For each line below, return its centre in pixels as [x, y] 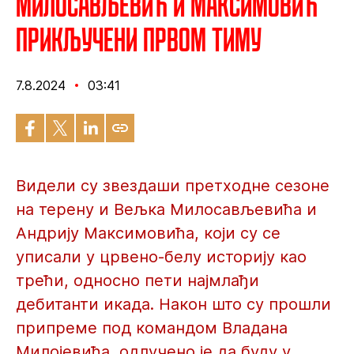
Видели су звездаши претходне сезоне [173, 186]
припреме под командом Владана [152, 328]
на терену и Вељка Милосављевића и [166, 209]
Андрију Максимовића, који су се [148, 233]
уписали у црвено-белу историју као [161, 257]
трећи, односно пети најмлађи [137, 281]
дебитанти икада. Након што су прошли [173, 304]
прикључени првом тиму [139, 39]
